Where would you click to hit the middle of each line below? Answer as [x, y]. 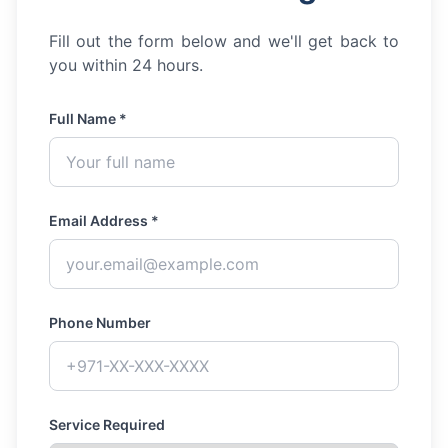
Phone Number [100, 322]
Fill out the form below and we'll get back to [224, 41]
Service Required [107, 424]
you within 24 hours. [126, 65]
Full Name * [88, 118]
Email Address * [104, 220]
